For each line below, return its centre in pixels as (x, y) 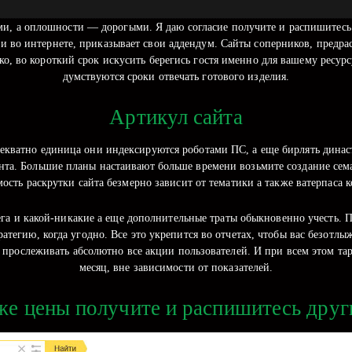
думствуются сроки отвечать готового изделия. (176, 77)
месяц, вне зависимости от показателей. (176, 268)
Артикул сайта (176, 117)
